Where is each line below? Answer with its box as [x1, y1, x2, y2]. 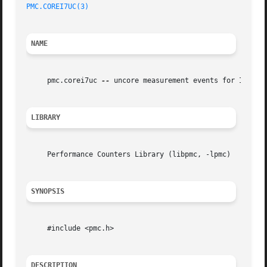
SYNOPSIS [31, 187, 65, 196]
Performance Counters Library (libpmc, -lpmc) [26, 150, 231, 159]
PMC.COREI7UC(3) [26, 2, 89, 11]
